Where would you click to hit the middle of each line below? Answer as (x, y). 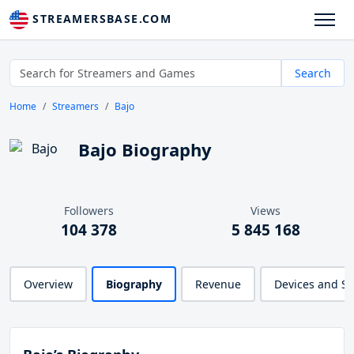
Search (313, 73)
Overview (48, 284)
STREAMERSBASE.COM (100, 19)
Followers (88, 211)
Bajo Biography (145, 150)
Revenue (218, 284)
